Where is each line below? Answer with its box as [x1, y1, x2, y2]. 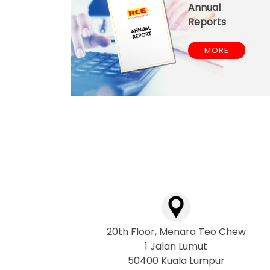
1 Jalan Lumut [145, 239, 207, 254]
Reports [188, 15, 226, 30]
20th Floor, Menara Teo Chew [106, 225, 246, 239]
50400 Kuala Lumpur [127, 254, 225, 268]
